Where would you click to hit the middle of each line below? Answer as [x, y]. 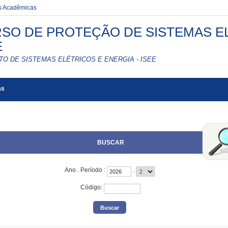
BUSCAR [110, 142]
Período [91, 170]
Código [91, 187]
